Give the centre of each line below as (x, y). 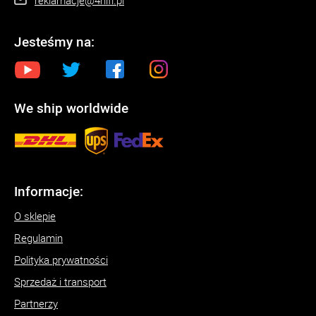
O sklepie (35, 215)
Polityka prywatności (61, 259)
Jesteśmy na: (54, 41)
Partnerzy (36, 303)
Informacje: (49, 191)
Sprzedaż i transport (60, 281)
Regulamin (38, 237)
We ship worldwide (71, 108)
